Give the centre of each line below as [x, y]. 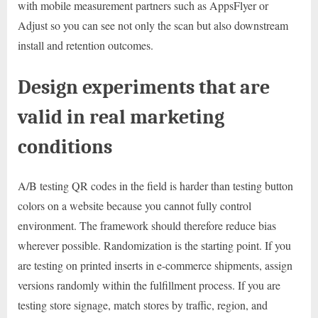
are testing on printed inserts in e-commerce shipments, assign [155, 265]
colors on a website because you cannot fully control [135, 206]
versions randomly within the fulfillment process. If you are [149, 285]
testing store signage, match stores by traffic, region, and [143, 305]
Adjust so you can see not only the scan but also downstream [153, 25]
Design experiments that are [144, 87]
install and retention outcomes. [86, 45]
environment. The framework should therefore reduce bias [147, 226]
